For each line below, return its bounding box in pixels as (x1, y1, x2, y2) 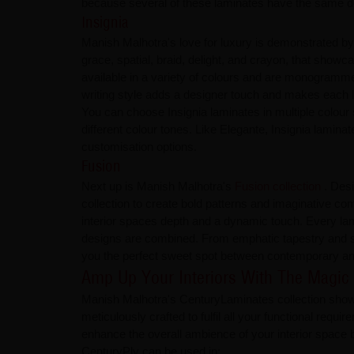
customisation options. (81, 140, 197, 154)
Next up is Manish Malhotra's (81, 179, 235, 194)
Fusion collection (234, 179, 324, 194)
